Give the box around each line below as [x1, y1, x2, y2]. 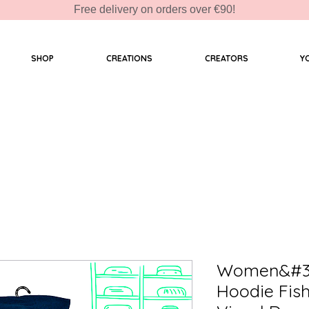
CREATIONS [106, 53, 152, 63]
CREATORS [204, 53, 248, 63]
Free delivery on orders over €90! [74, 3, 235, 15]
